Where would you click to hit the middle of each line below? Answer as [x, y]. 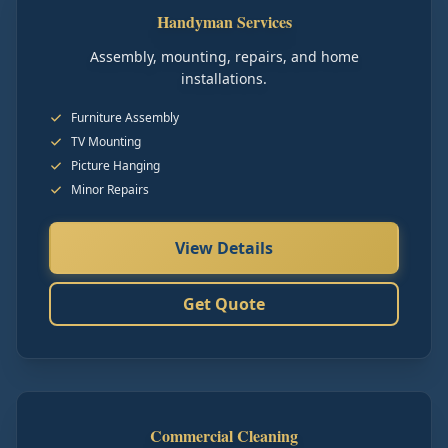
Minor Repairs [110, 189]
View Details [224, 248]
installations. [224, 78]
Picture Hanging [115, 165]
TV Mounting [106, 141]
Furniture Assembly [125, 117]
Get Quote [224, 304]
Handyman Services [224, 21]
